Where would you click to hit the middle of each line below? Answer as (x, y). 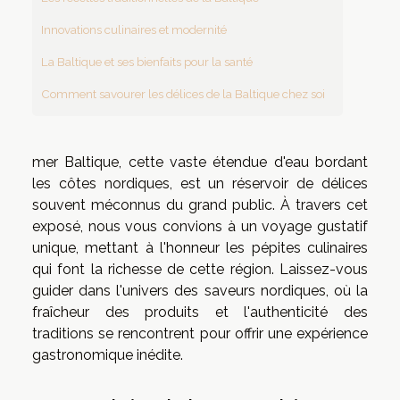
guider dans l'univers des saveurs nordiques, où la (200, 290)
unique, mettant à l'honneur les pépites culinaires (200, 247)
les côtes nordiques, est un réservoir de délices (200, 183)
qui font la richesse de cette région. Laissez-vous (200, 269)
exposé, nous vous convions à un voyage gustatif (200, 226)
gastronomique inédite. (108, 354)
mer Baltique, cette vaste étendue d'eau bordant (200, 162)
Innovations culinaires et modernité (134, 29)
